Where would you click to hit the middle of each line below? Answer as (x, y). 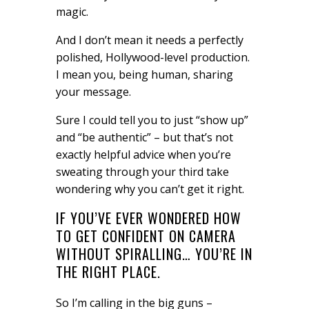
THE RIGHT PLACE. (108, 272)
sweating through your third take (142, 172)
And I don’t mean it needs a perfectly (149, 40)
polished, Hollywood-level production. (152, 58)
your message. (93, 92)
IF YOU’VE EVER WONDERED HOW (148, 218)
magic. (72, 12)
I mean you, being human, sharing (144, 75)
